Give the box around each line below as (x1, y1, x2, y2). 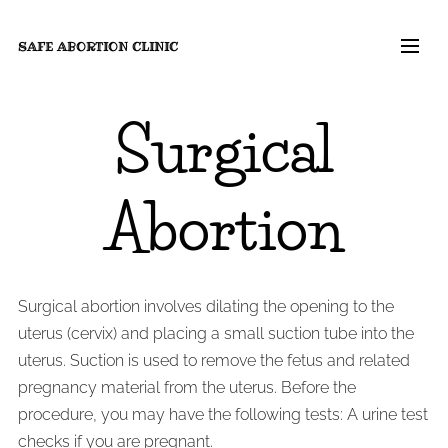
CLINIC (132, 37, 178, 55)
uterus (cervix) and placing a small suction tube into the (18, 324, 414, 343)
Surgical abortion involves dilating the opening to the (18, 297, 394, 316)
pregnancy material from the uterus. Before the (18, 378, 356, 397)
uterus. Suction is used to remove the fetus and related (18, 351, 410, 370)
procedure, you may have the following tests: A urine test (18, 405, 428, 424)
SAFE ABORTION (18, 37, 132, 55)
